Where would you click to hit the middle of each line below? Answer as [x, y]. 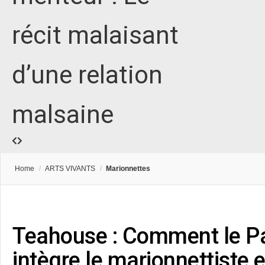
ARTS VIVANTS [70, 169]
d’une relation [87, 75]
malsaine [63, 115]
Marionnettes [128, 169]
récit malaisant [95, 35]
